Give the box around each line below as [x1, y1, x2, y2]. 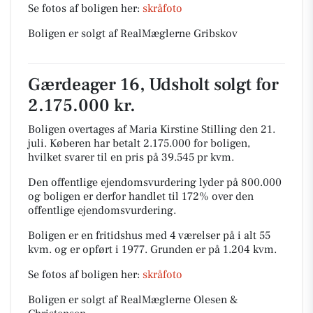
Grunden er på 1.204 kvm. [150, 242, 277, 256]
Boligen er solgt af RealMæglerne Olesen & [28, 293, 238, 307]
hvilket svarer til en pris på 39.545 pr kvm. [28, 150, 234, 164]
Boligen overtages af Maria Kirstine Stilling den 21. [28, 122, 275, 136]
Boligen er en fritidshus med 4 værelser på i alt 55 [28, 228, 270, 242]
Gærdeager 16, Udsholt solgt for [28, 73, 279, 96]
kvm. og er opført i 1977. [28, 242, 150, 256]
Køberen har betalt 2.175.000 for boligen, [50, 136, 250, 150]
